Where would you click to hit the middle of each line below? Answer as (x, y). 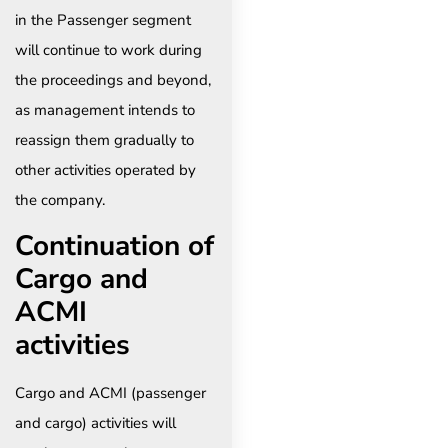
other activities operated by (105, 170)
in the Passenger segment (103, 20)
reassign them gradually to (104, 140)
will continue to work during (108, 50)
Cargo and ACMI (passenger (110, 392)
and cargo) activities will (95, 422)
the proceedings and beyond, (113, 80)
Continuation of (114, 245)
